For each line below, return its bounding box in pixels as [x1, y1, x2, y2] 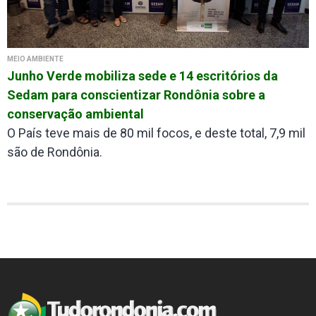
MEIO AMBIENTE [7, 55, 63, 63]
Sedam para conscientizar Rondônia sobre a [7, 87, 265, 103]
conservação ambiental [7, 107, 144, 122]
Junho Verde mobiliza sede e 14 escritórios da [7, 68, 278, 84]
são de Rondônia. [7, 145, 102, 160]
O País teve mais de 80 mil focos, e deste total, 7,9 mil [7, 126, 305, 141]
